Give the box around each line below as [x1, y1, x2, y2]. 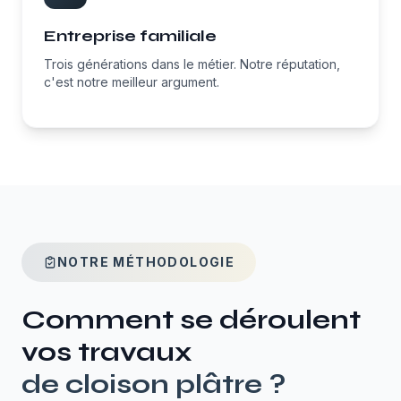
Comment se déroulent [21, 303, 361, 336]
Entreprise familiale [44, 26, 217, 46]
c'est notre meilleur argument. [44, 74, 219, 90]
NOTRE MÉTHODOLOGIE [57, 254, 235, 269]
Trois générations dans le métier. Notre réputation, [44, 56, 340, 72]
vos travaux [21, 336, 192, 368]
